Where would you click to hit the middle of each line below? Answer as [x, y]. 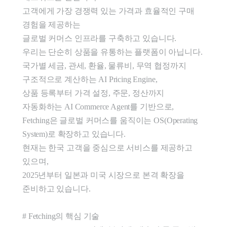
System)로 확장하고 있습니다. [74, 134]
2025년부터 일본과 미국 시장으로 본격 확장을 [103, 175]
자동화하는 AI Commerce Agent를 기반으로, [98, 107]
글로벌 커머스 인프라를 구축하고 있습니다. [100, 39]
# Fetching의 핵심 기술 [61, 216]
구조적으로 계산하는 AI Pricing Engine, [90, 80]
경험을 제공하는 [51, 25]
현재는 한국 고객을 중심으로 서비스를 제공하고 [107, 148]
